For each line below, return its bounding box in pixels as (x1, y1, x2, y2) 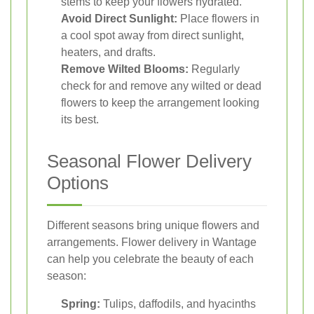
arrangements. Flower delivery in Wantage (47, 235, 257, 248)
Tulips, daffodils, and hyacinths (100, 297, 256, 310)
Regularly (189, 62, 240, 75)
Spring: (61, 297, 100, 310)
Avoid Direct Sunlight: (61, 12, 177, 25)
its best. (61, 113, 99, 125)
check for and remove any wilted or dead (61, 79, 261, 92)
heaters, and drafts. (61, 46, 156, 58)
